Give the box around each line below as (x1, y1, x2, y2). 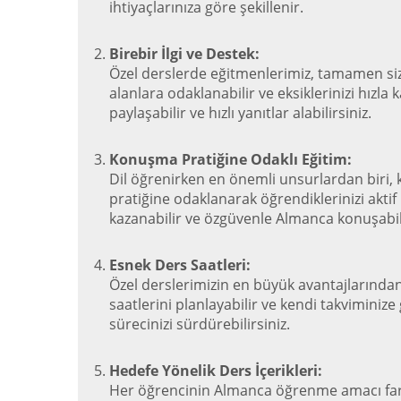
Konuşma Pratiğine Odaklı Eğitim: (109, 149, 352, 169)
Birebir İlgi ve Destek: (109, 44, 260, 64)
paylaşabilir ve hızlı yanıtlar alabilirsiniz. (109, 103, 371, 123)
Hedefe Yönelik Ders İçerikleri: (109, 361, 322, 380)
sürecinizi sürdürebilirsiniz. (109, 314, 290, 334)
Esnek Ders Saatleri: (109, 255, 251, 275)
